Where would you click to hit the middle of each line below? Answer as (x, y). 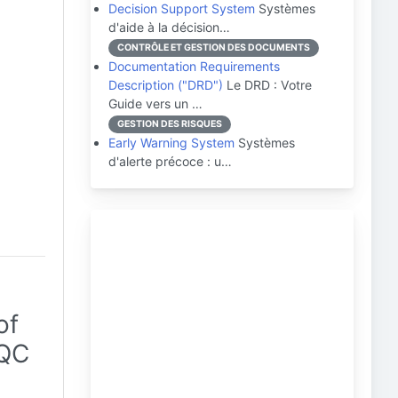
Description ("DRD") (166, 85)
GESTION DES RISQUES (170, 124)
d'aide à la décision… (169, 27)
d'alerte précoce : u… (170, 161)
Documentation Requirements (194, 66)
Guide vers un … (155, 103)
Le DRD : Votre (267, 85)
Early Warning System (171, 143)
